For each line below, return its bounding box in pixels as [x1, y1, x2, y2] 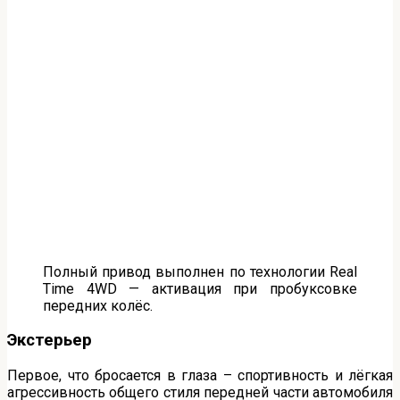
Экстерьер [7, 330, 92, 351]
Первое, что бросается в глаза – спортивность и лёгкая [7, 367, 393, 385]
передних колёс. [43, 296, 153, 314]
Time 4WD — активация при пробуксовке [43, 279, 357, 297]
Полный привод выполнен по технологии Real [43, 262, 357, 280]
